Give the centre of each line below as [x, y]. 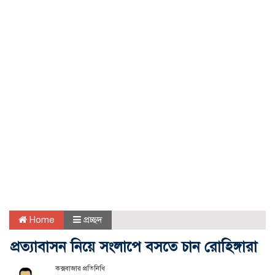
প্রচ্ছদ [93, 219]
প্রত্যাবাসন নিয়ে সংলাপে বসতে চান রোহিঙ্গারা [134, 246]
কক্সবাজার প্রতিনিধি [80, 268]
